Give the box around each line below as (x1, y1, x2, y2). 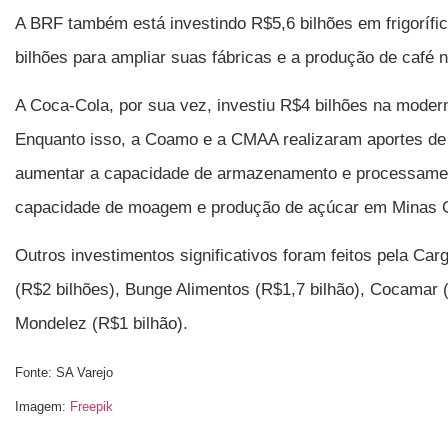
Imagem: (15, 398, 70, 414)
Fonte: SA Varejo (15, 364, 113, 380)
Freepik (70, 398, 113, 414)
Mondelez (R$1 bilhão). (15, 314, 188, 334)
